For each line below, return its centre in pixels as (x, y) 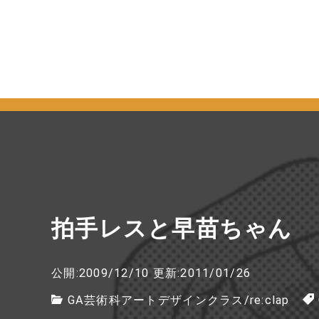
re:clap (270, 300)
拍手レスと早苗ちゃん (172, 228)
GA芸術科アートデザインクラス (156, 300)
